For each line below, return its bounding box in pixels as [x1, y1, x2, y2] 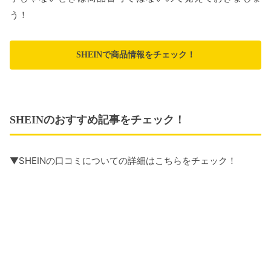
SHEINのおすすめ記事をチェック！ [10, 114, 185, 126]
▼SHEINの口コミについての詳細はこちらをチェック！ [10, 155, 237, 167]
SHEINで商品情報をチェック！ [76, 50, 195, 60]
